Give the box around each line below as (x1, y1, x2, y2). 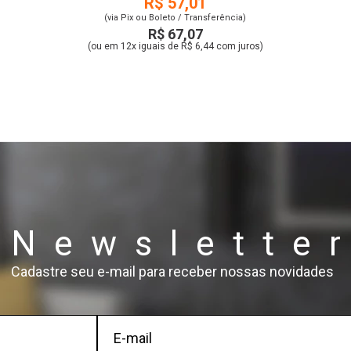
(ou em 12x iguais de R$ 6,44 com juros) (87, 41, 263, 52)
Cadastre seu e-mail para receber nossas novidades (11, 262, 334, 280)
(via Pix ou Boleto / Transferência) (104, 13, 247, 23)
